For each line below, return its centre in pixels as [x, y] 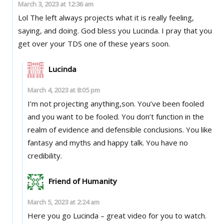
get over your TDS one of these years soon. [94, 43]
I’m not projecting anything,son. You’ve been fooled [83, 103]
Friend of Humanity [83, 181]
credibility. [45, 155]
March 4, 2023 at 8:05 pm [64, 90]
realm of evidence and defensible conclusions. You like [120, 129]
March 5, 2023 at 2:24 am [64, 202]
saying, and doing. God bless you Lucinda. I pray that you [49, 30]
